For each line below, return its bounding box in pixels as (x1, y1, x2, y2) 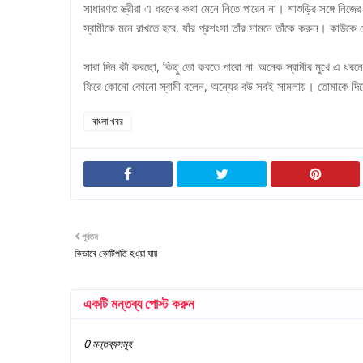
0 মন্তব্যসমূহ (83, 336, 132, 352)
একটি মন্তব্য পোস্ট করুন (83, 294, 194, 314)
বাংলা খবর (92, 114, 123, 128)
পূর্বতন (82, 230, 98, 242)
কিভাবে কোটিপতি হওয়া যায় (75, 246, 157, 260)
